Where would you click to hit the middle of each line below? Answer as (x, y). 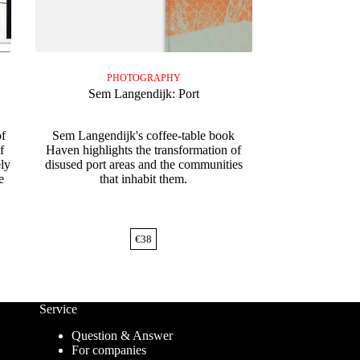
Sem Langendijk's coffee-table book (144, 136)
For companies (108, 350)
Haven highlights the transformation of (144, 150)
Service (58, 309)
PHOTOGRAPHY (143, 78)
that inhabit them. (144, 179)
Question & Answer (122, 336)
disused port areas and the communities (143, 165)
